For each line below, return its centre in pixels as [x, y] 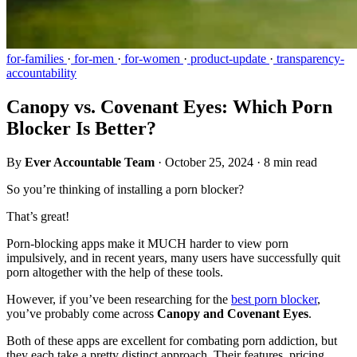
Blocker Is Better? [81, 128]
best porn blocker [274, 299]
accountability [41, 73]
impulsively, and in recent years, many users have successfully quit [173, 257]
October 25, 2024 [209, 162]
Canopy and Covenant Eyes [233, 313]
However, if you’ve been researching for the [119, 299]
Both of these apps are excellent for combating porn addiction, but [172, 340]
